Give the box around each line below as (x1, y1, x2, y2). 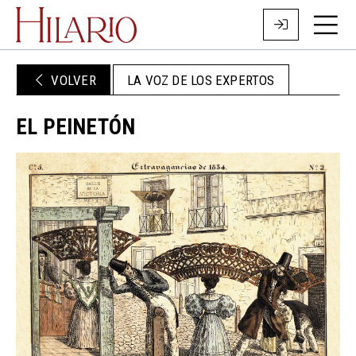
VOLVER (48, 72, 96, 88)
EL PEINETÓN (16, 114, 136, 140)
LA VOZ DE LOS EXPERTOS (126, 72, 275, 88)
